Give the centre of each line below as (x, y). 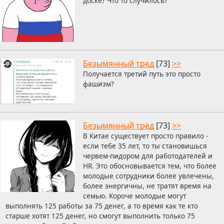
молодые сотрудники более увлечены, (148, 176)
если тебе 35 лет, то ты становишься (145, 146)
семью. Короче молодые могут (134, 196)
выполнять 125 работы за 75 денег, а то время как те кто (101, 206)
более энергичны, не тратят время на (147, 186)
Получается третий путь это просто (142, 73)
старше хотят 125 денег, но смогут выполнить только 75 (100, 216)
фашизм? (98, 83)
